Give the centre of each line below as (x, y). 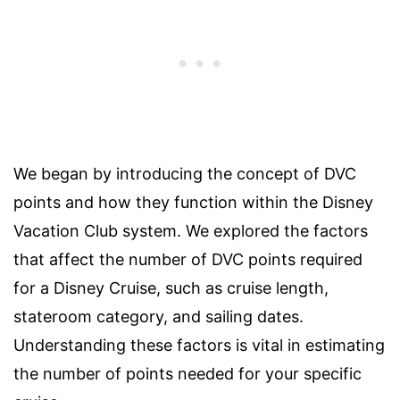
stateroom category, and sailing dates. (158, 317)
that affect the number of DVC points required (188, 260)
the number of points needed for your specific (187, 374)
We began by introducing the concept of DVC (185, 174)
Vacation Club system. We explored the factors (191, 231)
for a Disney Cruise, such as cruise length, (171, 288)
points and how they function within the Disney (193, 203)
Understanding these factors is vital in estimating (199, 346)
